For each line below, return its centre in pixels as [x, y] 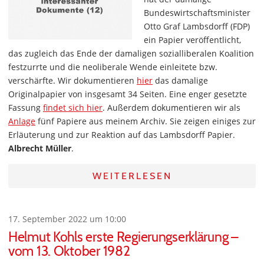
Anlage [22, 121]
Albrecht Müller [40, 148]
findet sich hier [73, 108]
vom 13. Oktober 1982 [69, 251]
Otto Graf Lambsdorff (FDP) [197, 26]
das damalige [180, 80]
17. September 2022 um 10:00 [67, 219]
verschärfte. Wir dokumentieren [72, 80]
